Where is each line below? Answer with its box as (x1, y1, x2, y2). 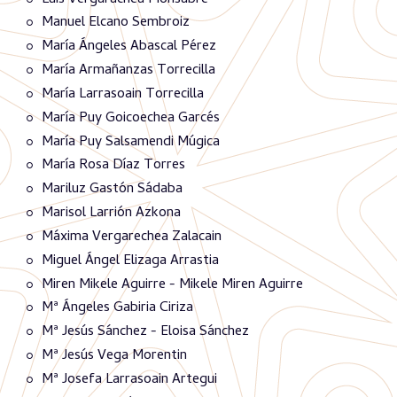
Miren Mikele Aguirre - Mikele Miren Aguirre (42, 273, 303, 297)
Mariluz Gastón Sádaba (42, 178, 183, 202)
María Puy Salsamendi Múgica (42, 130, 220, 154)
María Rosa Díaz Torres (42, 154, 185, 178)
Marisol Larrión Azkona (42, 201, 181, 225)
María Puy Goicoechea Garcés (42, 106, 220, 130)
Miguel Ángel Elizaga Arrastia (42, 249, 219, 273)
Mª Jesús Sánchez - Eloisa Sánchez (42, 321, 249, 345)
